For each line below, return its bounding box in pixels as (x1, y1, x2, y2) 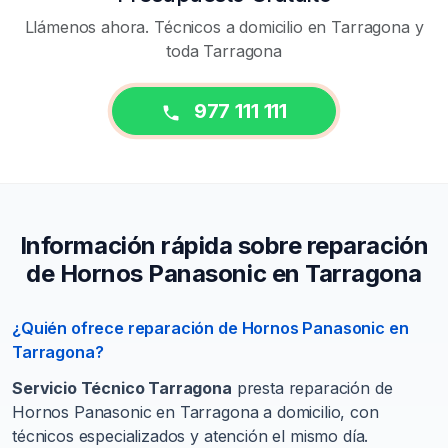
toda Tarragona (166, 41, 282, 62)
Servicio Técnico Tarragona (12, 378, 232, 399)
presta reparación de (231, 378, 393, 399)
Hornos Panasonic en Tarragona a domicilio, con (12, 402, 379, 423)
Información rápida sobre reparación (19, 231, 429, 261)
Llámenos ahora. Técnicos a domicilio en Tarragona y (24, 17, 424, 38)
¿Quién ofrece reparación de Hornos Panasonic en (12, 318, 409, 339)
